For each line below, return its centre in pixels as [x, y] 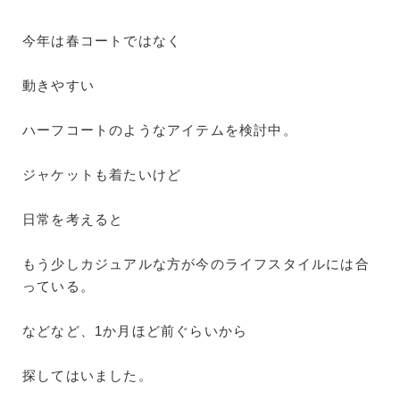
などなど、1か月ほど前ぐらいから [135, 330]
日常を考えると [73, 219]
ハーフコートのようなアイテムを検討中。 [160, 129]
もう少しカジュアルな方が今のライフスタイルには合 [196, 263]
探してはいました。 [87, 375]
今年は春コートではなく [102, 40]
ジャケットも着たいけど [102, 174]
